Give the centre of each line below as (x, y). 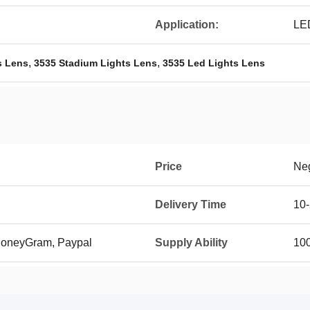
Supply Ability (191, 243)
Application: (187, 25)
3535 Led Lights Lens (214, 63)
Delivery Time (191, 204)
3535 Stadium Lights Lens (95, 63)
